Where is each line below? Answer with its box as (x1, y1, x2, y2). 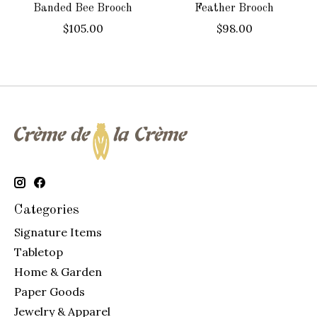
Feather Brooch (195, 2, 274, 14)
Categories (14, 202, 79, 217)
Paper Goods (14, 284, 85, 299)
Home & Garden (14, 265, 102, 279)
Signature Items (14, 225, 102, 240)
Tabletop (14, 245, 63, 260)
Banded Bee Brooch (33, 2, 132, 14)
